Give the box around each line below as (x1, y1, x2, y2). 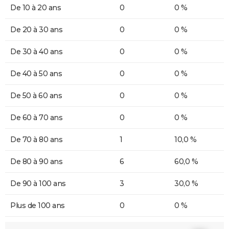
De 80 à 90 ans (10, 157, 62, 167)
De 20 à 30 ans (10, 25, 62, 35)
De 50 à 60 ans (10, 91, 62, 101)
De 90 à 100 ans (10, 179, 66, 189)
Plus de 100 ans (10, 201, 65, 211)
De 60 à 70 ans (10, 113, 62, 123)
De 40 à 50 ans (10, 69, 62, 79)
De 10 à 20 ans (10, 3, 61, 13)
